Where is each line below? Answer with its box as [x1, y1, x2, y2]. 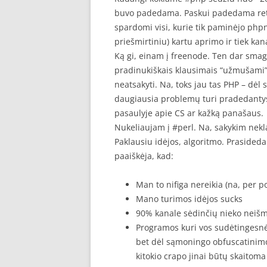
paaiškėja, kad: [114, 150, 173, 162]
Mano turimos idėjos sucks [136, 193, 243, 204]
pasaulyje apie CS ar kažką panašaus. [114, 107, 263, 119]
